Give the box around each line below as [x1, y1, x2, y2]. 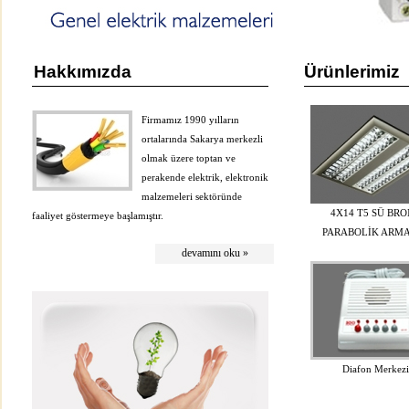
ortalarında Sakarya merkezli [142, 133, 263, 144]
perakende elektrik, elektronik [142, 172, 268, 183]
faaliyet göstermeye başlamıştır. [32, 210, 163, 221]
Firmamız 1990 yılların [142, 114, 239, 125]
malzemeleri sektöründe [142, 191, 242, 202]
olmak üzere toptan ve [142, 152, 236, 163]
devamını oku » [181, 246, 248, 259]
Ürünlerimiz [304, 62, 400, 81]
